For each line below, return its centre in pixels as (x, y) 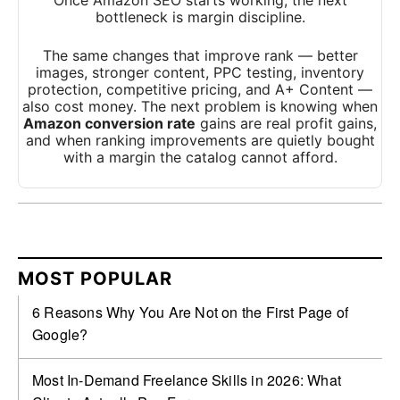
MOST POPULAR (95, 279)
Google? (60, 335)
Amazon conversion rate (109, 124)
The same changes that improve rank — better (200, 56)
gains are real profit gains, (286, 124)
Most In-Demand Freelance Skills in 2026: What (187, 380)
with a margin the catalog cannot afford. (200, 158)
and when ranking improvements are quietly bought (200, 141)
